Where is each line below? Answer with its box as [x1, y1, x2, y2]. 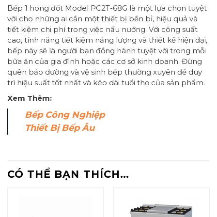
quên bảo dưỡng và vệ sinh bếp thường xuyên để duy [7, 67, 202, 77]
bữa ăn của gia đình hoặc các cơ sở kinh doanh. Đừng [7, 57, 202, 66]
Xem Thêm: [7, 93, 52, 103]
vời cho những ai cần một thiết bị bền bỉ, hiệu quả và [7, 14, 198, 24]
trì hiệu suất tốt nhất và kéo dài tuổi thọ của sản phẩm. [7, 78, 205, 88]
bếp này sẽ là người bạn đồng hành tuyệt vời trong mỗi [7, 46, 206, 56]
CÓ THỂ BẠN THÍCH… [7, 168, 129, 180]
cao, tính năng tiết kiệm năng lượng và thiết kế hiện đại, [7, 35, 207, 45]
